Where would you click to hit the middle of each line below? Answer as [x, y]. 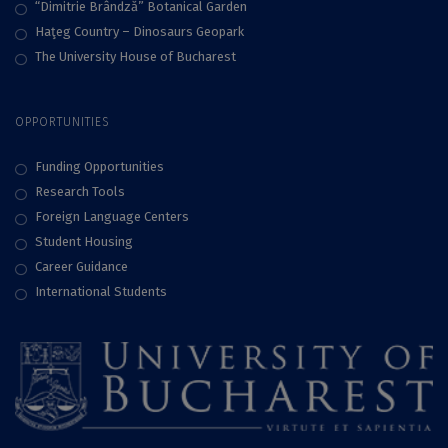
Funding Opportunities [99, 167]
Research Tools [80, 192]
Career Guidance [81, 267]
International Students [101, 292]
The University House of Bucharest [135, 57]
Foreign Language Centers [112, 217]
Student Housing [84, 242]
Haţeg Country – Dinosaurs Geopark [141, 32]
